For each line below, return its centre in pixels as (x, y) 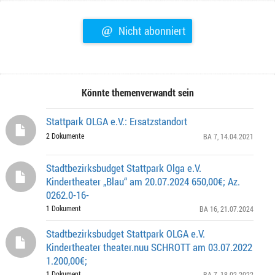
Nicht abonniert (151, 31)
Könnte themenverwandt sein (137, 92)
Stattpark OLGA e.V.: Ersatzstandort (117, 121)
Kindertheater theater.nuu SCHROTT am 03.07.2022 (149, 247)
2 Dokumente (65, 136)
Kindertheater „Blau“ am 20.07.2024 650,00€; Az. (143, 181)
